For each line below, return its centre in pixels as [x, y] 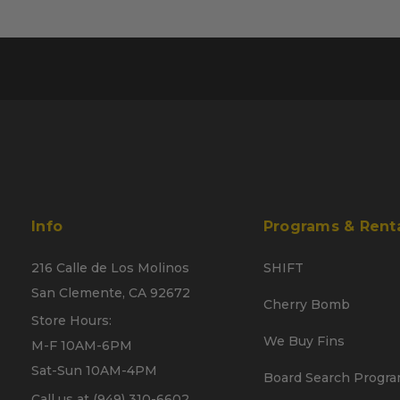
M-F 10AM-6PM [82, 346]
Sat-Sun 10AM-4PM [94, 371]
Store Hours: [71, 321]
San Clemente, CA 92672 [111, 292]
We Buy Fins [304, 341]
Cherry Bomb [306, 304]
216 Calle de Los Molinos [110, 267]
